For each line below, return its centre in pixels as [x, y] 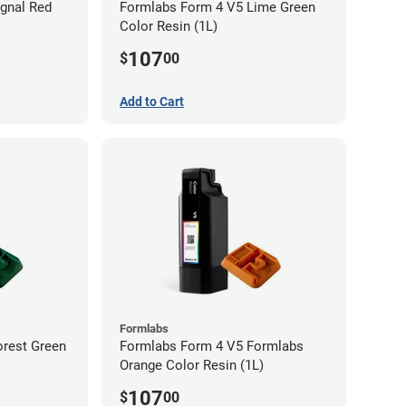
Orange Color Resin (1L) [192, 366]
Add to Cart [152, 102]
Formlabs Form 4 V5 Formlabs [212, 347]
